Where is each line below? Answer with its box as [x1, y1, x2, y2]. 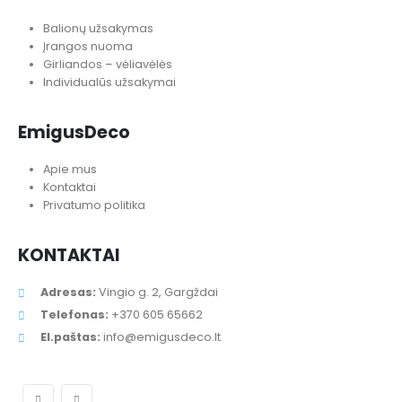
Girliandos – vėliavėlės [43, 56, 172, 72]
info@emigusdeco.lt [103, 328, 221, 345]
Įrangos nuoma [43, 38, 133, 54]
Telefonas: [40, 306, 109, 322]
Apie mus [43, 161, 97, 177]
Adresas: [40, 284, 99, 300]
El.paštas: [40, 328, 100, 345]
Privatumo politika [43, 197, 145, 213]
